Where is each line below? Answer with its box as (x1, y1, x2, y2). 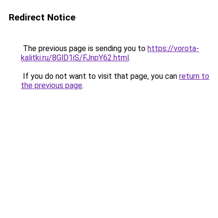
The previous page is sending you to (21, 44, 147, 53)
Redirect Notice (9, 12, 75, 23)
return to (179, 72, 209, 81)
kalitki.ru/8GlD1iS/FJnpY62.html (21, 53, 129, 62)
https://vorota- (147, 44, 199, 53)
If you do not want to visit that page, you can (21, 72, 179, 81)
